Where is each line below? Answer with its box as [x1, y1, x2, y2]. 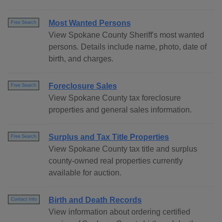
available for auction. [49, 168, 121, 177]
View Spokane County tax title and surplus [49, 145, 197, 154]
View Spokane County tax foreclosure [49, 94, 181, 103]
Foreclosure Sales [49, 82, 117, 91]
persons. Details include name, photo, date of [49, 43, 207, 52]
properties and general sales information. [49, 106, 192, 114]
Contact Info [11, 197, 37, 202]
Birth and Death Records [49, 196, 142, 205]
